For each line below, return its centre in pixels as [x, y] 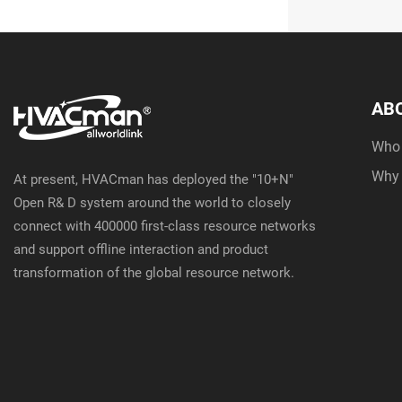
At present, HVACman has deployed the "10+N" [153, 179]
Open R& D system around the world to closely [152, 202]
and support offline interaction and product [141, 249]
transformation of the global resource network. [154, 272]
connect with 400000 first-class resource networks [165, 226]
